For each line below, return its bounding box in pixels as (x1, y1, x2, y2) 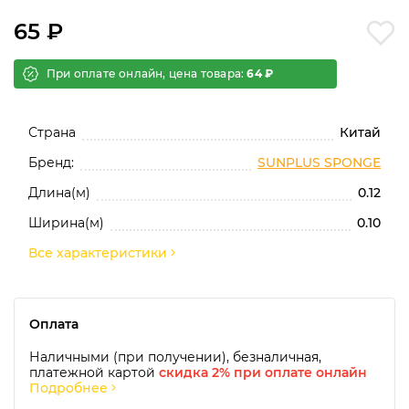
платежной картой (29, 363, 159, 381)
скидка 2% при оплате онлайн (159, 363, 367, 381)
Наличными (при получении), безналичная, (29, 348, 321, 365)
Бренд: (28, 153, 74, 171)
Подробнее (29, 379, 108, 396)
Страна (28, 123, 76, 141)
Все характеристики (28, 244, 167, 261)
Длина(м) (28, 184, 90, 201)
